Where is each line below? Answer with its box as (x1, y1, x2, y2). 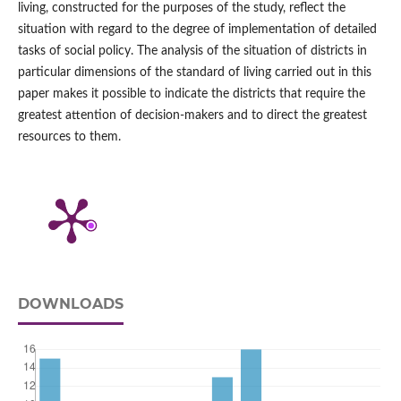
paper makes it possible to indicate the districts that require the (17, 87, 365, 100)
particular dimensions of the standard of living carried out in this (17, 65, 371, 79)
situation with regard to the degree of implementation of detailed (17, 22, 377, 36)
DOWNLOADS (17, 294, 124, 312)
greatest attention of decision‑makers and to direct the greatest (17, 108, 367, 122)
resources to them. (17, 130, 121, 143)
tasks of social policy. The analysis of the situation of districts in (17, 44, 367, 57)
